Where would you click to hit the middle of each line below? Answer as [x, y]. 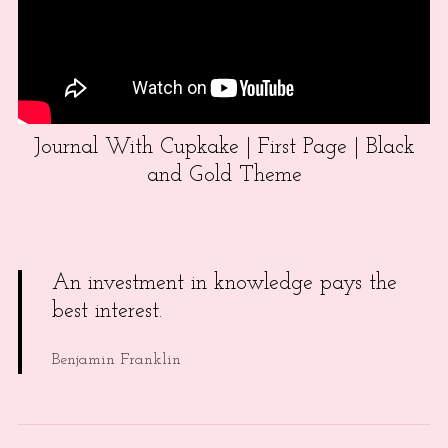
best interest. [106, 312]
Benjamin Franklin [116, 360]
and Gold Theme [224, 176]
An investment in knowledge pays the [224, 284]
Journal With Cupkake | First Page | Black [224, 148]
